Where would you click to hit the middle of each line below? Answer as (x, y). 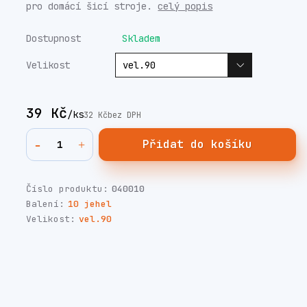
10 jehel (90, 204)
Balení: (46, 204)
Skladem (142, 38)
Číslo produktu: (67, 189)
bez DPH (125, 115)
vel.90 (96, 219)
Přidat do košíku (198, 144)
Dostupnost (54, 38)
